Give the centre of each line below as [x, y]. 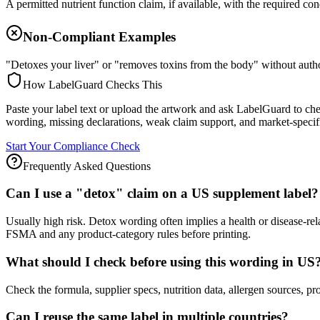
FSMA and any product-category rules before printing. [128, 234]
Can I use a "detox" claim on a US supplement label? [162, 194]
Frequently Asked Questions [87, 166]
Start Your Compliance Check [73, 146]
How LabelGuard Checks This [92, 84]
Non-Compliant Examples [99, 36]
